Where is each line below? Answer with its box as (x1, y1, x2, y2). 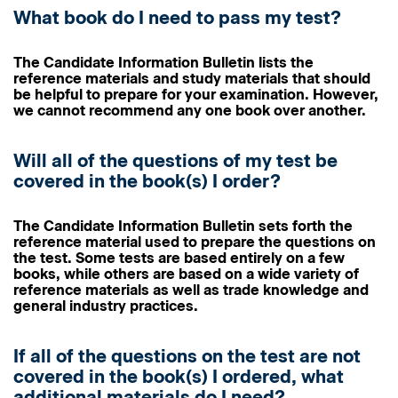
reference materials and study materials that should (13, 70, 370, 87)
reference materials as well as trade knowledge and (13, 282, 369, 298)
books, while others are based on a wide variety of (13, 266, 359, 283)
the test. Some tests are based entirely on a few (13, 250, 345, 267)
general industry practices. (13, 298, 198, 314)
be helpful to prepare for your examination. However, (13, 86, 378, 103)
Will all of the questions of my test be (13, 150, 338, 171)
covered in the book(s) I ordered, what (13, 366, 344, 387)
